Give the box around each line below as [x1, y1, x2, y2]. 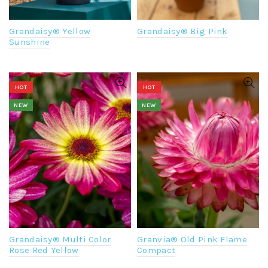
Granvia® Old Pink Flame [137, 234, 247, 245]
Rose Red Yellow [9, 245, 79, 256]
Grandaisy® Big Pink [137, 26, 228, 37]
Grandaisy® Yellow [9, 26, 91, 37]
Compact [137, 245, 176, 256]
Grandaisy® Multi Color [9, 234, 111, 245]
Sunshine [9, 36, 50, 48]
